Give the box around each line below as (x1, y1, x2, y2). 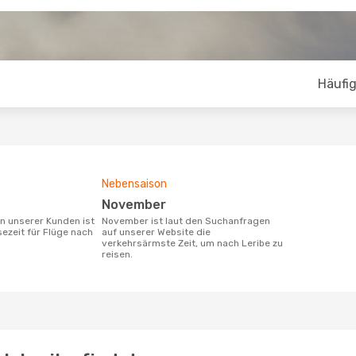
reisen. (102, 249, 133, 260)
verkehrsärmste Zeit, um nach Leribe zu (102, 238, 283, 249)
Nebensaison (102, 177, 167, 191)
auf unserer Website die (102, 226, 211, 238)
